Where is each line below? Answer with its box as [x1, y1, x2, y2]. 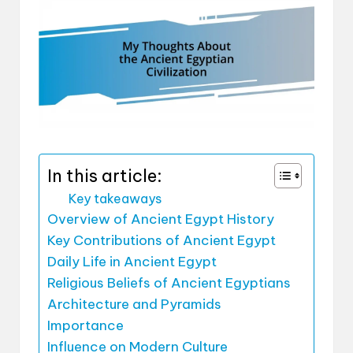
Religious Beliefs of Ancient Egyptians [47, 274, 291, 292]
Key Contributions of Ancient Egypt [47, 232, 276, 250]
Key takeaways [69, 191, 162, 207]
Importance [47, 317, 124, 335]
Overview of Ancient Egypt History [47, 210, 274, 229]
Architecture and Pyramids [47, 295, 221, 314]
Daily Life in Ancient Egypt [47, 253, 217, 271]
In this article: [47, 164, 162, 187]
